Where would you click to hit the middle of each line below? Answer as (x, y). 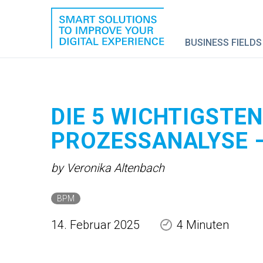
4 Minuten (203, 225)
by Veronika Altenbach (108, 168)
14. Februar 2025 (97, 225)
